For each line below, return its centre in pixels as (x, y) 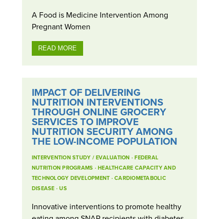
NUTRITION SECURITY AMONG (102, 131)
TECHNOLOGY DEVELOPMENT (71, 178)
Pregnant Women (61, 27)
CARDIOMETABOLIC (140, 178)
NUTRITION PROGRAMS (62, 168)
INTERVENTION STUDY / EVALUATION (81, 158)
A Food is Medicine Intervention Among (100, 15)
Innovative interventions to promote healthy (106, 207)
